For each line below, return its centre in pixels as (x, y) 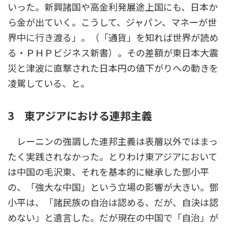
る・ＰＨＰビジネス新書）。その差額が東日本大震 (113, 53)
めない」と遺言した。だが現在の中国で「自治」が (113, 218)
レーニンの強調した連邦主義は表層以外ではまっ (113, 141)
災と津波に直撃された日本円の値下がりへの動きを (113, 68)
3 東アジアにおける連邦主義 (80, 115)
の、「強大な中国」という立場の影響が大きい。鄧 (113, 187)
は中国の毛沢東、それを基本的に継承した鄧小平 (108, 172)
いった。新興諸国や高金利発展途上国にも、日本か (113, 7)
